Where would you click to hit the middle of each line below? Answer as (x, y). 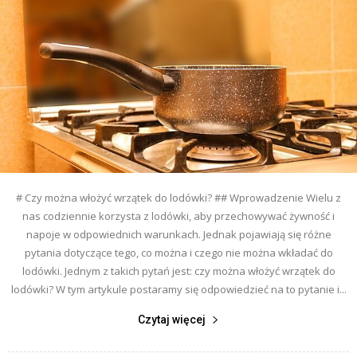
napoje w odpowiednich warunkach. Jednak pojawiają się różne (178, 234)
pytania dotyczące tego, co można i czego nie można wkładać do (178, 252)
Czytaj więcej (172, 319)
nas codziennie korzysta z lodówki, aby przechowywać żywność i (178, 216)
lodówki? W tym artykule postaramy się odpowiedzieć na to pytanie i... (178, 289)
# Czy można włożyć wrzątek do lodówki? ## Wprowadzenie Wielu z (178, 197)
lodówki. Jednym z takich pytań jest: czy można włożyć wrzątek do (178, 271)
